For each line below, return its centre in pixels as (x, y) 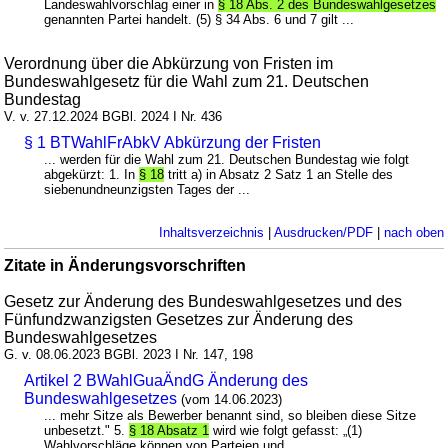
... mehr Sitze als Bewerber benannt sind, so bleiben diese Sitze (230, 415)
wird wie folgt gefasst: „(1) (286, 430)
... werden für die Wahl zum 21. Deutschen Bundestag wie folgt (227, 159)
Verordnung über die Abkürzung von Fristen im (169, 63)
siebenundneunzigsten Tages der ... (147, 189)
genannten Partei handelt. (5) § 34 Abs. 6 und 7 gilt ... (199, 19)
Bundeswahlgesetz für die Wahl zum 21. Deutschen (187, 81)
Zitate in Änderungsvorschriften (125, 265)
